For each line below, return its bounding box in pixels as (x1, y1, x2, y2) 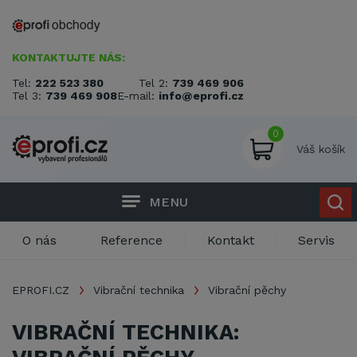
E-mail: (117, 89, 159, 102)
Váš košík (296, 143, 345, 155)
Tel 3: (12, 89, 45, 102)
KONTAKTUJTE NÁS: (12, 51, 125, 64)
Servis (298, 233, 335, 248)
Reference (100, 233, 163, 248)
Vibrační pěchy (208, 284, 286, 296)
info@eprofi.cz (159, 89, 244, 102)
